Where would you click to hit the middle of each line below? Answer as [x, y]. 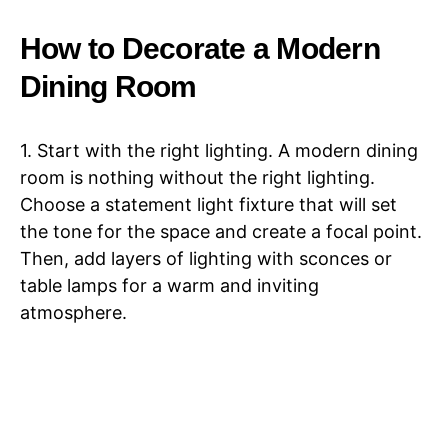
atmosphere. [73, 312]
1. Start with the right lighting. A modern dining [219, 150]
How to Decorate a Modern [200, 48]
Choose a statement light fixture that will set [208, 204]
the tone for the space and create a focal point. [221, 231]
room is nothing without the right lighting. [197, 177]
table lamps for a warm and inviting [169, 285]
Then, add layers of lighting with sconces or [206, 258]
